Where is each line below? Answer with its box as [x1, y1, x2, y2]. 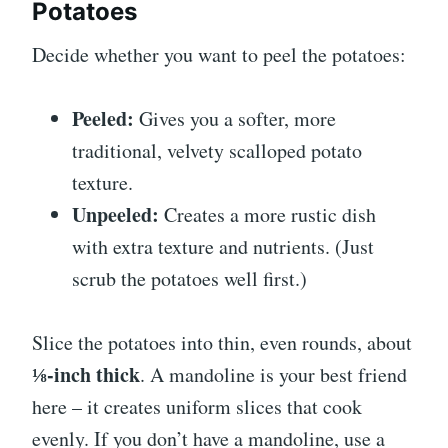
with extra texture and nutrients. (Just [72, 233, 374, 261]
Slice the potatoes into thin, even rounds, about [32, 329, 412, 357]
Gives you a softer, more [134, 105, 336, 133]
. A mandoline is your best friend [140, 361, 407, 389]
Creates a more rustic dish [159, 201, 376, 229]
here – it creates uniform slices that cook [32, 393, 362, 421]
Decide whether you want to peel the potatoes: [32, 41, 406, 69]
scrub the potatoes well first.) [72, 265, 307, 293]
